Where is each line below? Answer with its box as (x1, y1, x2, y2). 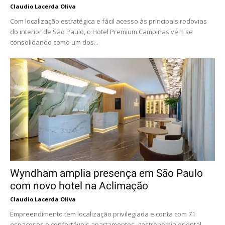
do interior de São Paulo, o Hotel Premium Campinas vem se (10, 27, 193, 36)
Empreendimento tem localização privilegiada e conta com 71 (10, 209, 195, 218)
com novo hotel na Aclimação (10, 180, 148, 192)
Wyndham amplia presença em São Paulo (10, 167, 203, 179)
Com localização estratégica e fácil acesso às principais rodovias (10, 17, 207, 26)
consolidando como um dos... (10, 38, 98, 47)
